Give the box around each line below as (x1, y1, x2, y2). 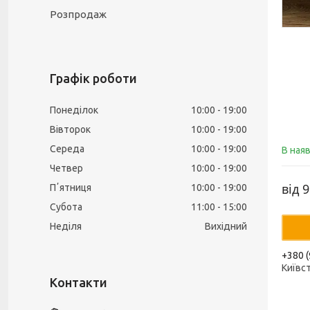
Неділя (50, 221, 82, 232)
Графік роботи (50, 71, 137, 85)
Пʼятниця (50, 182, 91, 193)
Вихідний (205, 221, 247, 232)
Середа (50, 143, 84, 154)
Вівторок (50, 124, 91, 135)
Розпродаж (50, 8, 107, 20)
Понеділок (50, 104, 98, 116)
